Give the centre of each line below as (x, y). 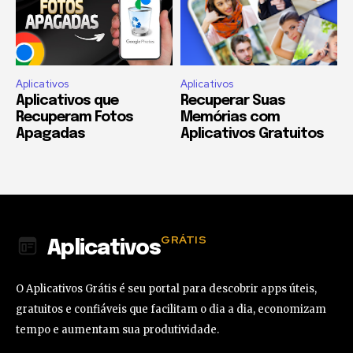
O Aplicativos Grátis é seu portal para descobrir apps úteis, (166, 288)
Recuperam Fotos (74, 117)
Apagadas (50, 134)
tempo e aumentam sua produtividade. (117, 329)
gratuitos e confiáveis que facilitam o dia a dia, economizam (171, 309)
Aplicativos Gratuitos (252, 134)
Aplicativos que (67, 100)
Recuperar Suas (233, 100)
